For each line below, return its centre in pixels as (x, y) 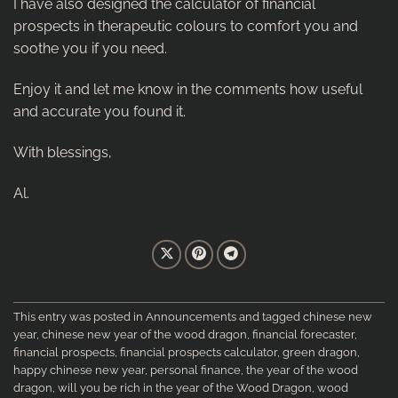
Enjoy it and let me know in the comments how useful (188, 90)
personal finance (195, 370)
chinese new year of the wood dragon (144, 335)
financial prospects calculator (199, 353)
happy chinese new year (79, 370)
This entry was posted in (80, 317)
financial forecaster (303, 335)
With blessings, (63, 153)
